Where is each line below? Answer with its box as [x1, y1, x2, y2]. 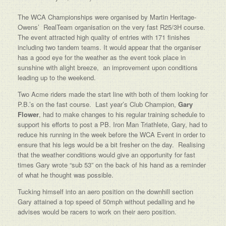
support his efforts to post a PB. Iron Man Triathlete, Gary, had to [18, 120, 207, 129]
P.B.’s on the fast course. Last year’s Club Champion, [18, 99, 178, 109]
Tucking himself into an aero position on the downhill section [18, 187, 193, 196]
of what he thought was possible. [18, 170, 116, 180]
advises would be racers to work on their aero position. [18, 207, 177, 216]
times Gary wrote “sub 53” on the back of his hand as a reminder [18, 160, 206, 169]
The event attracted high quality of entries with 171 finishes [18, 32, 190, 42]
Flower [18, 109, 39, 119]
